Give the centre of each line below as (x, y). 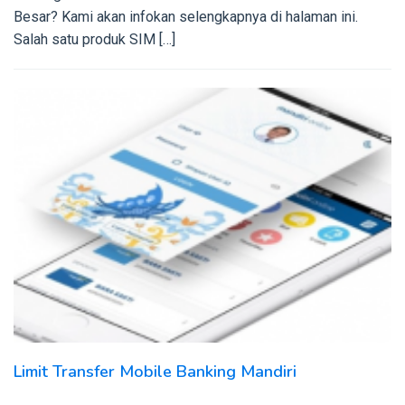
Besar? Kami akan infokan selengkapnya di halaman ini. (186, 17)
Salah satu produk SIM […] (94, 40)
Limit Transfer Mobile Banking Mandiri (155, 372)
